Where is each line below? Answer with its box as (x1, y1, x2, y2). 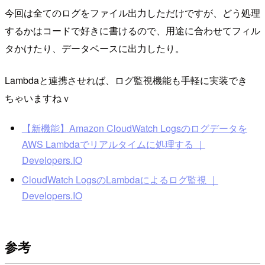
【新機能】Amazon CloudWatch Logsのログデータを (21, 121, 247, 135)
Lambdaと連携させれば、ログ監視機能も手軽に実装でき (5, 73, 247, 87)
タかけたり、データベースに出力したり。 (5, 41, 185, 55)
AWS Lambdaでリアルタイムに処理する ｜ (21, 137, 205, 151)
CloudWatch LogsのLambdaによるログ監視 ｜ (21, 173, 218, 187)
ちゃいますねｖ (5, 91, 71, 105)
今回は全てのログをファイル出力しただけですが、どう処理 (5, 5, 260, 20)
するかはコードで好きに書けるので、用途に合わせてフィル (5, 23, 260, 37)
